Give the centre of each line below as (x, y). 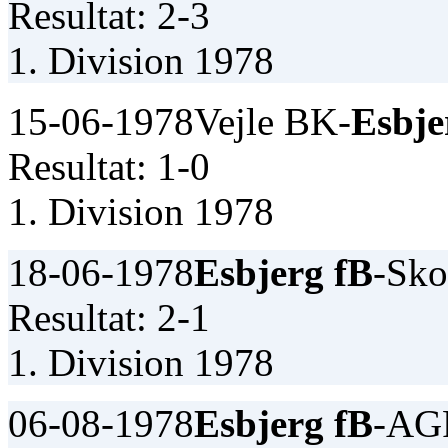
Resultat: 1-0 (109, 166)
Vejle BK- (272, 121)
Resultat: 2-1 (109, 317)
